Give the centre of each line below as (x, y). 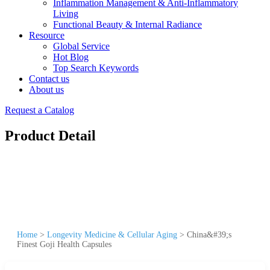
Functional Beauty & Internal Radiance (127, 24)
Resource (47, 35)
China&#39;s (209, 234)
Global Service (81, 46)
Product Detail (50, 135)
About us (46, 89)
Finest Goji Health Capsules (64, 244)
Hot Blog (71, 57)
